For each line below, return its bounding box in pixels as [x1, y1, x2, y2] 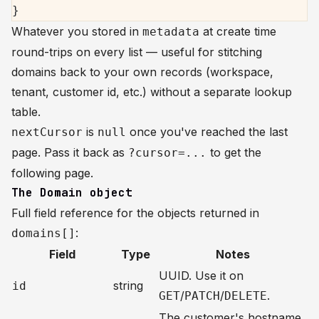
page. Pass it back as [11, 145, 128, 159]
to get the [206, 145, 261, 159]
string [113, 278, 143, 293]
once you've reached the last [126, 125, 288, 139]
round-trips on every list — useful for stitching [11, 45, 262, 59]
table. [11, 105, 41, 119]
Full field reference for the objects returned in [11, 206, 259, 220]
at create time [199, 24, 276, 38]
